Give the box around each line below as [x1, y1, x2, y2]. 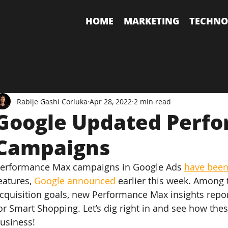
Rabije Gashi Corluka [17, 96, 88, 106]
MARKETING [124, 14, 179, 27]
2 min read [134, 96, 172, 106]
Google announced [34, 175, 116, 187]
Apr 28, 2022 [90, 96, 132, 106]
